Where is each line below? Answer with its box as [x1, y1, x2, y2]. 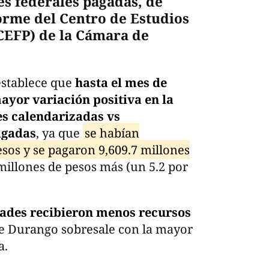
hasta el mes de [75, 74, 167, 91]
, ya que [36, 124, 83, 141]
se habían [84, 124, 139, 141]
